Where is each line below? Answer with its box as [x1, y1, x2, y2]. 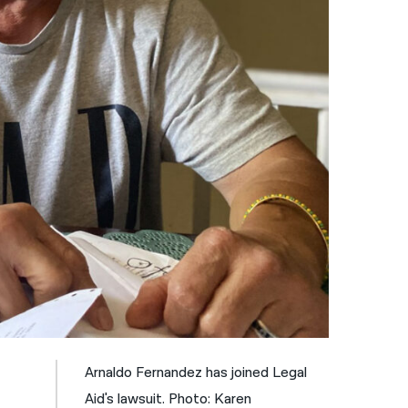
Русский [155, 125, 221, 146]
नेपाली [155, 18, 190, 39]
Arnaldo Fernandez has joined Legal [85, 363, 307, 382]
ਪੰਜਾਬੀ [155, 89, 196, 110]
